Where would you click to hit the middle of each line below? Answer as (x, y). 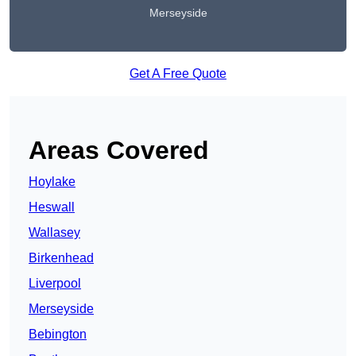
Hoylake (52, 182)
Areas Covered (119, 151)
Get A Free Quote (178, 74)
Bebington (58, 335)
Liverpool (55, 284)
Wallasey (54, 233)
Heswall (52, 207)
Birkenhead (61, 258)
